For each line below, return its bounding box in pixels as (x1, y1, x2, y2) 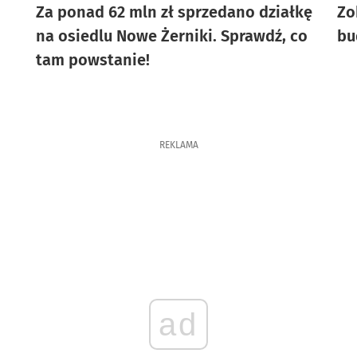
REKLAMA (159, 139, 198, 151)
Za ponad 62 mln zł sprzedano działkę (35, 2, 312, 22)
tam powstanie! (35, 50, 150, 69)
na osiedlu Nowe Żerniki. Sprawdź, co (35, 26, 308, 45)
